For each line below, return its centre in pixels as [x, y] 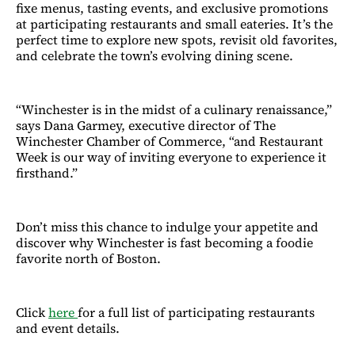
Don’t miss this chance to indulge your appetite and [167, 226]
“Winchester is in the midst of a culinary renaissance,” [174, 109]
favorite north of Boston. [88, 258]
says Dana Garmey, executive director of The [146, 125]
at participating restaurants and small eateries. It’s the [174, 23]
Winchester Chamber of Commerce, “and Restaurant [170, 141]
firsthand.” [47, 172]
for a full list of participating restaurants [196, 312]
